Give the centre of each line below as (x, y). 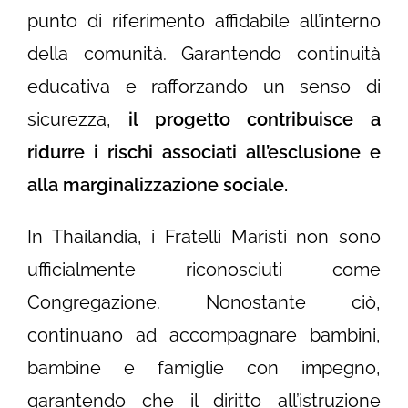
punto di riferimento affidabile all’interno (204, 21)
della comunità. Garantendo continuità (204, 54)
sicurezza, (78, 120)
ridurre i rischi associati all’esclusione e (204, 153)
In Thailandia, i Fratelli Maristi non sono (204, 237)
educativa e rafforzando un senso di (204, 87)
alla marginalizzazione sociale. (160, 185)
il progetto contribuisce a (254, 120)
